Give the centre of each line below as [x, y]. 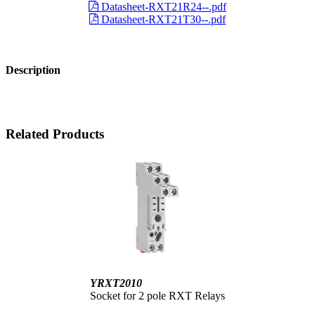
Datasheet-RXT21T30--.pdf [162, 20]
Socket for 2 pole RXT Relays [157, 295]
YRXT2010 [116, 283]
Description [33, 70]
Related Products [55, 134]
